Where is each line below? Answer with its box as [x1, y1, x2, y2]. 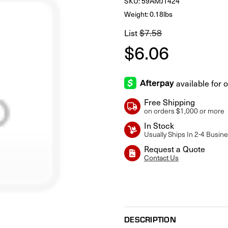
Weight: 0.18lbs [124, 9, 173, 19]
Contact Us [144, 152, 179, 163]
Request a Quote [144, 142, 205, 155]
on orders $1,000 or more [144, 105, 224, 116]
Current [124, 178, 147, 187]
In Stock [144, 119, 174, 131]
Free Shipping [144, 95, 195, 108]
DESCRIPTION [124, 213, 176, 224]
